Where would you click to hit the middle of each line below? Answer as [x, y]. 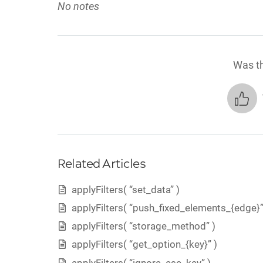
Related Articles [102, 164]
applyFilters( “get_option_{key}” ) [144, 245]
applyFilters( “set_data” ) [125, 189]
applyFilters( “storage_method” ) [143, 226]
